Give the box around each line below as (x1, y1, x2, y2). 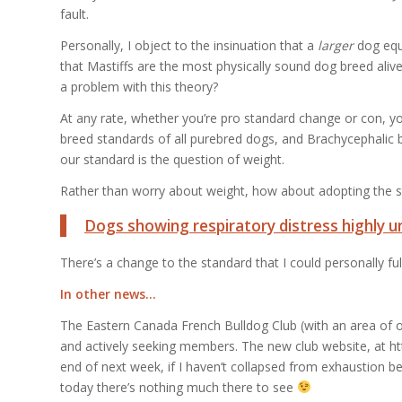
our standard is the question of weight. (60, 150, 284, 168)
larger (318, 37, 354, 55)
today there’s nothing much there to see (60, 378, 297, 396)
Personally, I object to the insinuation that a (60, 37, 318, 55)
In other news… (60, 284, 156, 302)
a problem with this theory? (60, 78, 218, 96)
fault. (60, 5, 89, 23)
